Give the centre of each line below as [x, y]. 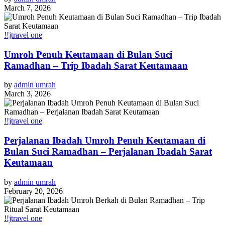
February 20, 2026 [33, 191]
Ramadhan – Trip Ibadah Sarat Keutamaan [96, 65]
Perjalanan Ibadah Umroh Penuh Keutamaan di [105, 141]
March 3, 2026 [27, 94]
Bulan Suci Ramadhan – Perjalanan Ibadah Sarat [108, 152]
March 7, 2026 [27, 8]
